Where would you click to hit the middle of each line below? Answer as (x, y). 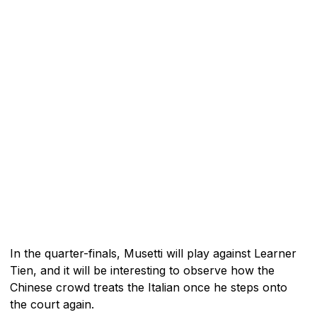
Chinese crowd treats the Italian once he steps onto (149, 287)
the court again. (52, 304)
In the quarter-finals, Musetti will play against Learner (153, 253)
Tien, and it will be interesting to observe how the (142, 270)
